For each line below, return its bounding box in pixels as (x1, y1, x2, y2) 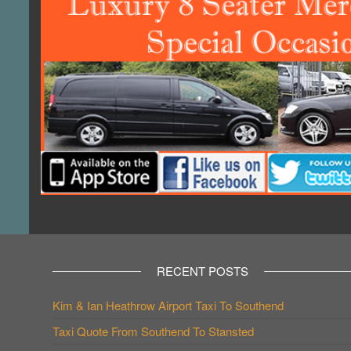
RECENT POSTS (157, 262, 249, 280)
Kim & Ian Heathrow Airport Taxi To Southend (52, 297, 284, 314)
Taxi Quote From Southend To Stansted (52, 323, 254, 340)
